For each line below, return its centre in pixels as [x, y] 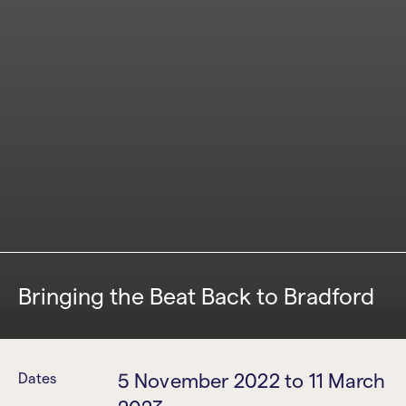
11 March [347, 380]
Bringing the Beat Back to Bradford [196, 295]
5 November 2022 [198, 380]
